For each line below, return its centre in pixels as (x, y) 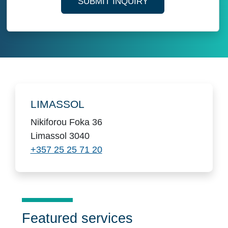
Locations (47, 92)
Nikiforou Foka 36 (66, 122)
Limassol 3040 (60, 136)
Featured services (77, 218)
